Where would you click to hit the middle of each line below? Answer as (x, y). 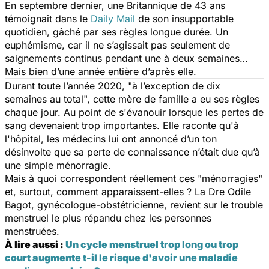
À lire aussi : (35, 244)
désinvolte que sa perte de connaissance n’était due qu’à (132, 152)
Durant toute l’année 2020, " (68, 86)
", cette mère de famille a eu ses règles (171, 99)
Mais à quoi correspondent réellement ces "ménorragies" (134, 178)
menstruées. (32, 231)
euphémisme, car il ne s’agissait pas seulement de (117, 45)
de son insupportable (186, 18)
